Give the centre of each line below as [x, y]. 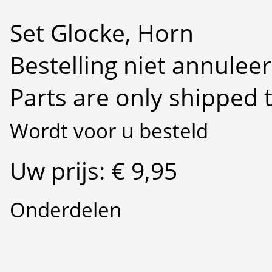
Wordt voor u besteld [109, 131]
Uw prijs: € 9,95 [93, 170]
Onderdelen [66, 209]
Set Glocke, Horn [102, 33]
